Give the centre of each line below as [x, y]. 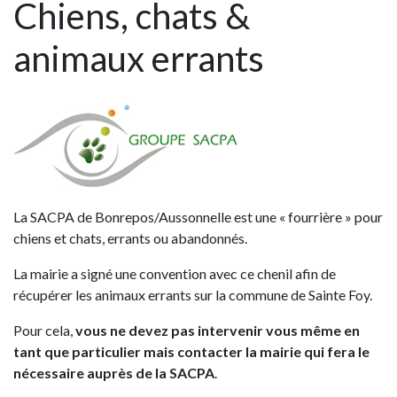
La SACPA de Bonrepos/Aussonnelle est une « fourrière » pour [198, 217]
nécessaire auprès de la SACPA [114, 373]
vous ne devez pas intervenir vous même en [218, 331]
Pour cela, [44, 331]
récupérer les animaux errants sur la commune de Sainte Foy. [193, 295]
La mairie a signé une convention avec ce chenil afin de [175, 274]
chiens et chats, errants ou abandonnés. [130, 238]
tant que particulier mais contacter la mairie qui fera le [191, 352]
